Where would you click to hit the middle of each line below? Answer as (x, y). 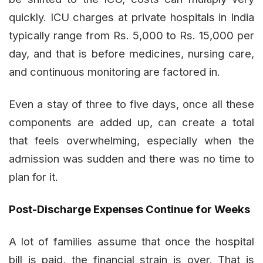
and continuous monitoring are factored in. (114, 72)
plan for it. (33, 177)
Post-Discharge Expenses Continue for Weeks (129, 209)
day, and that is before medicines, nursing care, (131, 54)
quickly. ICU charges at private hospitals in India (131, 17)
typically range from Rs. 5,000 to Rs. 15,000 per (131, 36)
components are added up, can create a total (131, 122)
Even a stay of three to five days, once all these (131, 104)
